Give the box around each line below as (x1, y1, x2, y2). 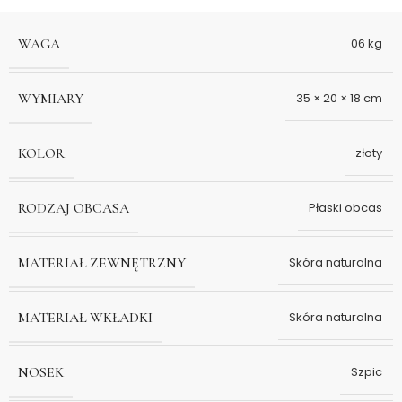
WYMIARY (18, 89, 83, 108)
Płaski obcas (309, 199, 382, 217)
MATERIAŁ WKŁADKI (18, 308, 153, 327)
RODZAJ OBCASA (18, 198, 129, 217)
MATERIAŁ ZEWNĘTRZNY (18, 253, 186, 272)
